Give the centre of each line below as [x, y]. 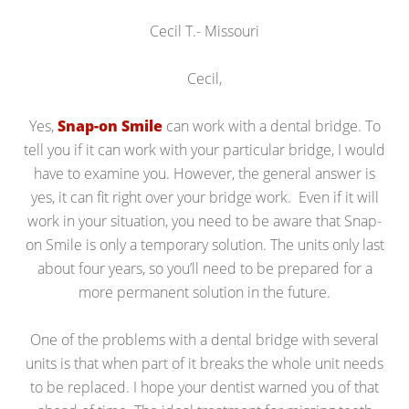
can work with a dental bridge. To [271, 126]
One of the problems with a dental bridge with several [204, 340]
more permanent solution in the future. [204, 292]
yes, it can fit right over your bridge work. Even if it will [204, 197]
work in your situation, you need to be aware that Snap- [204, 221]
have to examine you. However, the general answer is [204, 173]
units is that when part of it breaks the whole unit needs [204, 363]
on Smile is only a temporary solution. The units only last [204, 245]
